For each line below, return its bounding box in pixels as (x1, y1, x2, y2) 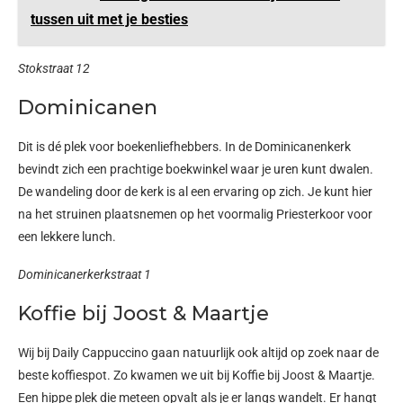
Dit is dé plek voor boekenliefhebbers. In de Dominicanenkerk (18, 139, 351, 154)
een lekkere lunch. (18, 228, 119, 244)
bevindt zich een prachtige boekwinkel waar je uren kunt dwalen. (18, 161, 373, 176)
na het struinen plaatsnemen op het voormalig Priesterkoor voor (18, 206, 372, 221)
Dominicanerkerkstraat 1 (18, 266, 151, 282)
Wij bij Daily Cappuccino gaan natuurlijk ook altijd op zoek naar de (18, 345, 379, 360)
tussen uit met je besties (31, 10, 188, 28)
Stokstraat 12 (18, 60, 90, 76)
